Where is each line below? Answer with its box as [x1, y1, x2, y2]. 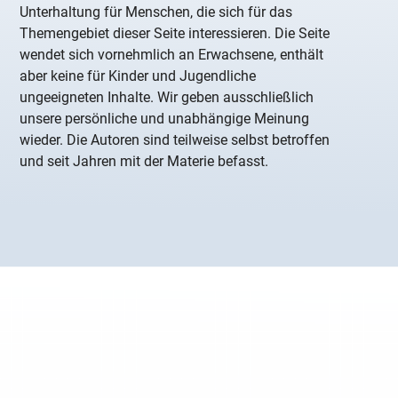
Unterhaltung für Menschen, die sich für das [20, 4, 293, 21]
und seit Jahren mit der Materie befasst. [20, 153, 269, 171]
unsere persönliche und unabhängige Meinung [20, 110, 310, 128]
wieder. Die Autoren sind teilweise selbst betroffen [20, 131, 330, 149]
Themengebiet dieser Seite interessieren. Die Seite [20, 25, 330, 43]
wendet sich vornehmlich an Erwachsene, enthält [20, 46, 324, 64]
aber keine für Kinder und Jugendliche [20, 68, 257, 85]
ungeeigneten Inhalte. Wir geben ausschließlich [20, 89, 314, 107]
